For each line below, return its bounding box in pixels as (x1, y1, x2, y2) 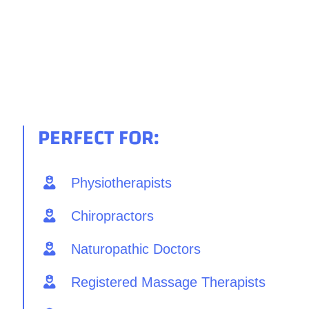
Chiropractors (70, 208, 154, 223)
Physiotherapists (70, 175, 172, 190)
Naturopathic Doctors (70, 241, 201, 257)
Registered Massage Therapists (70, 274, 266, 290)
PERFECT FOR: (37, 118, 159, 157)
